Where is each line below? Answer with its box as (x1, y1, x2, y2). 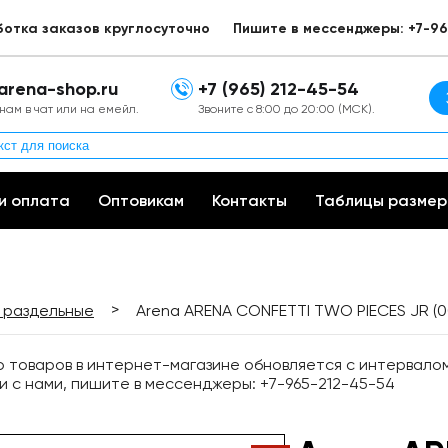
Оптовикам (98, 191, 184, 210)
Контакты (212, 191, 287, 210)
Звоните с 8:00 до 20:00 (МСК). (198, 102, 375, 116)
